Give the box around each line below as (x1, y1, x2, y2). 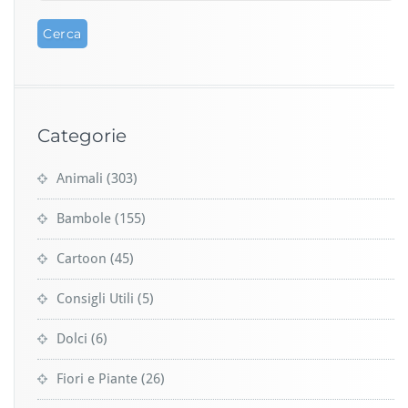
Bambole (56, 209, 111, 227)
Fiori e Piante (56, 370, 138, 387)
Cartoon (56, 250, 107, 267)
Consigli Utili (56, 290, 134, 307)
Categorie (37, 124, 127, 147)
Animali (56, 169, 103, 187)
